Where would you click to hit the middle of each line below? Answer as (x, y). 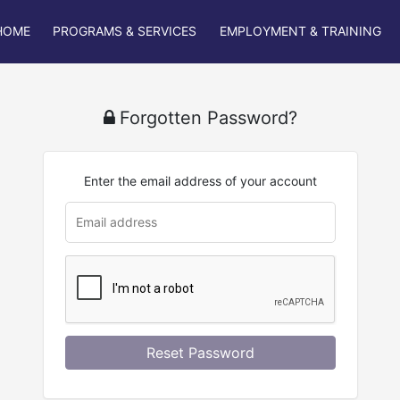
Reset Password (200, 353)
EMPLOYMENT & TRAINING (300, 31)
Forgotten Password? (208, 118)
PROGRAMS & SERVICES (125, 31)
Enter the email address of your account (200, 181)
